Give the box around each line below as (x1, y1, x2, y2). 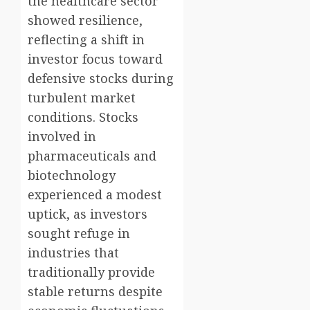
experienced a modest (28, 186, 162, 203)
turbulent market (28, 89, 136, 107)
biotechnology (28, 167, 116, 184)
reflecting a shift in (28, 31, 145, 48)
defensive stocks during (28, 70, 174, 87)
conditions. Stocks (28, 109, 138, 126)
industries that (28, 244, 119, 262)
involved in (28, 128, 96, 145)
